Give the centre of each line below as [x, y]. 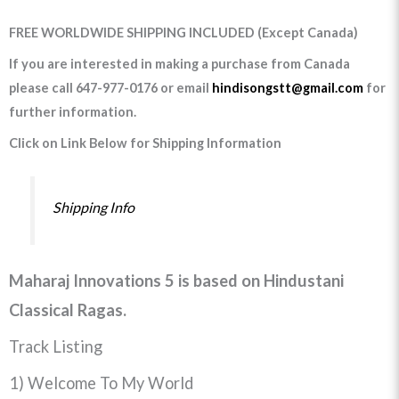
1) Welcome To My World [101, 383]
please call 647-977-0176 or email [110, 88]
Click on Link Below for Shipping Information [145, 143]
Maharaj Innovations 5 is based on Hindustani [176, 281]
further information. [73, 112]
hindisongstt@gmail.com [288, 88]
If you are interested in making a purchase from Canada [179, 64]
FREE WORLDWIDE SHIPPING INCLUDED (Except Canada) [183, 33]
